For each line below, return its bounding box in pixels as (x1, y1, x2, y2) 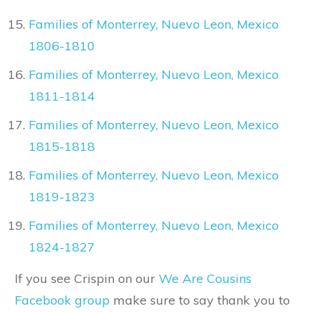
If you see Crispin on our (15, 270, 159, 287)
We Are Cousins (159, 270, 252, 287)
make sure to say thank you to (110, 292, 290, 309)
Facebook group (15, 292, 110, 309)
